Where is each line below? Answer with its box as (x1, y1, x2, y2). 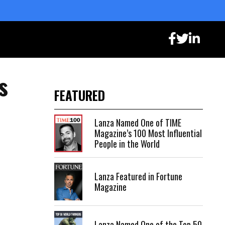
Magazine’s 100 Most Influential (94, 127, 202, 140)
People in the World (94, 137, 160, 151)
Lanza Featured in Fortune (94, 169, 182, 183)
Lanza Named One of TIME (94, 116, 181, 130)
